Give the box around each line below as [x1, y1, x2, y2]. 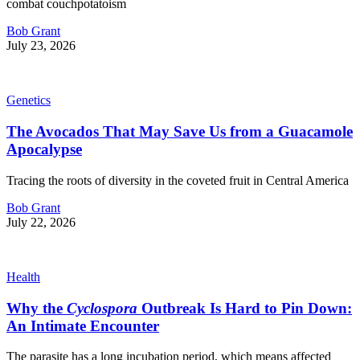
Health [6, 269, 40, 284]
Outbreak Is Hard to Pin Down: [137, 299, 352, 317]
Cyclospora [67, 299, 137, 317]
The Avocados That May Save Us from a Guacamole [6, 123, 353, 141]
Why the [6, 299, 67, 317]
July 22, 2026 [6, 215, 76, 229]
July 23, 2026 [6, 39, 76, 53]
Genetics [6, 93, 51, 108]
